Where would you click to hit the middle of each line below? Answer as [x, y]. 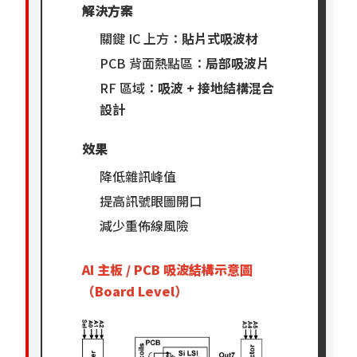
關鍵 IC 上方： [141, 38]
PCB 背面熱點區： [153, 63]
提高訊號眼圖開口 [151, 200]
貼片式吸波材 [220, 38]
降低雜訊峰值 [138, 176]
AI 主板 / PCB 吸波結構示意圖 [168, 269]
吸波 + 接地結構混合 [216, 87]
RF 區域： [129, 87]
